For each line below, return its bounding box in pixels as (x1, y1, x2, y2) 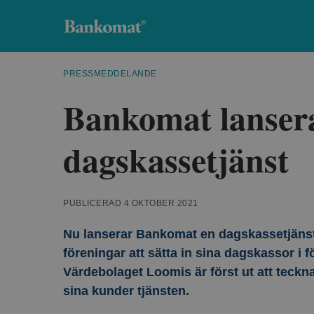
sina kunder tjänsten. (63, 284, 189, 298)
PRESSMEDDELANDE (63, 69, 157, 78)
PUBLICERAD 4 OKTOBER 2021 (63, 198, 198, 208)
